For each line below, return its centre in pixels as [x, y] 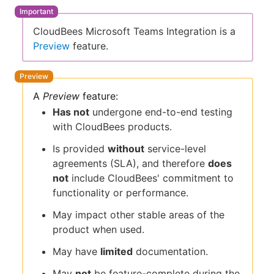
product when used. [98, 229]
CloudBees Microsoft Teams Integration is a [134, 31]
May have [76, 251]
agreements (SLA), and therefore [130, 163]
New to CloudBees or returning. [142, 57]
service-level [175, 148]
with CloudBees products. [112, 126]
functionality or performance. [120, 192]
